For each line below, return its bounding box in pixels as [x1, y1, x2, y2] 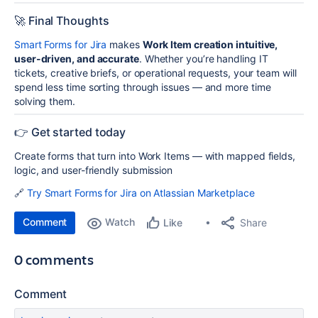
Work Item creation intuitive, [142, 38, 278, 51]
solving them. [14, 95, 75, 108]
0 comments [14, 250, 94, 270]
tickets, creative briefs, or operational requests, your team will [14, 67, 297, 79]
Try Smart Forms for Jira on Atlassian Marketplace [26, 187, 255, 199]
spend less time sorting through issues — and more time [14, 81, 271, 94]
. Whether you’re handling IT [138, 53, 268, 65]
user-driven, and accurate [14, 53, 139, 65]
